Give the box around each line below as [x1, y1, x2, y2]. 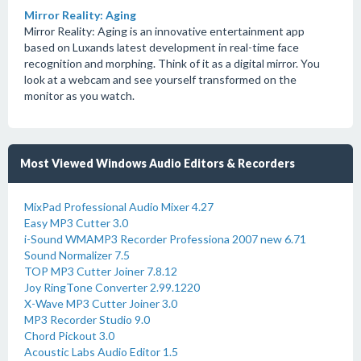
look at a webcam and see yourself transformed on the [24, 73, 297, 86]
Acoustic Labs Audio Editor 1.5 [24, 345, 178, 359]
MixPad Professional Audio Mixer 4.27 [24, 200, 214, 214]
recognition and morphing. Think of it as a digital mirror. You [24, 56, 320, 70]
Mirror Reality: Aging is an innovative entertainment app [24, 24, 305, 38]
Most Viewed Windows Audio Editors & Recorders [20, 156, 295, 170]
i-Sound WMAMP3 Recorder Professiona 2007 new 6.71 [24, 232, 306, 246]
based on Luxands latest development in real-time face [24, 40, 299, 54]
